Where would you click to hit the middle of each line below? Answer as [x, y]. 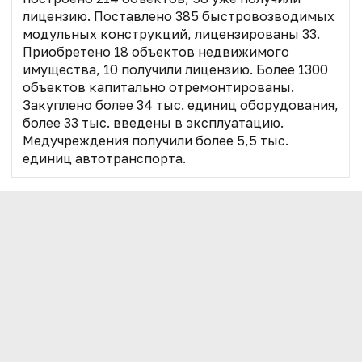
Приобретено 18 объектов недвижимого [156, 51]
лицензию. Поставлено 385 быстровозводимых [178, 16]
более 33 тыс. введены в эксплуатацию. [153, 122]
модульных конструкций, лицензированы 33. [171, 34]
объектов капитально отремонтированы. [158, 87]
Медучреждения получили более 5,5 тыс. [155, 140]
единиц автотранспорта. [104, 158]
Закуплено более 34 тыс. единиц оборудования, [180, 105]
